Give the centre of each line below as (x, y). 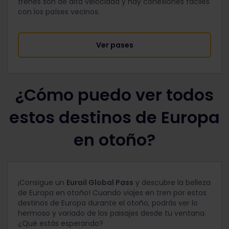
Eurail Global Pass (100, 183)
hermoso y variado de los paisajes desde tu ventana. (112, 213)
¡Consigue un (42, 183)
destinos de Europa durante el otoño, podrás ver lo (108, 203)
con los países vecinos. (59, 12)
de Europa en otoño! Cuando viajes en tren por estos (112, 193)
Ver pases (114, 45)
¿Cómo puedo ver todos (114, 95)
